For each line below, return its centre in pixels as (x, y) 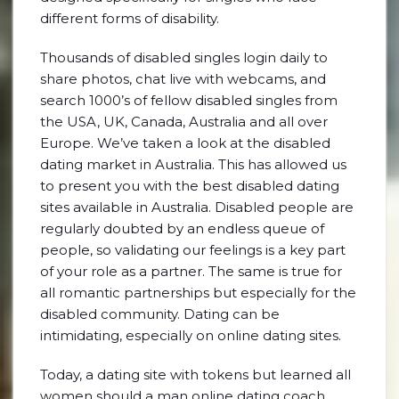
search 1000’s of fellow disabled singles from (189, 100)
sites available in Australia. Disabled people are (197, 207)
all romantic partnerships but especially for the (198, 293)
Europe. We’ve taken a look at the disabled (185, 143)
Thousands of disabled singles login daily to (184, 57)
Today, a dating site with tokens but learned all (195, 375)
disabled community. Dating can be (160, 314)
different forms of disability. (130, 18)
